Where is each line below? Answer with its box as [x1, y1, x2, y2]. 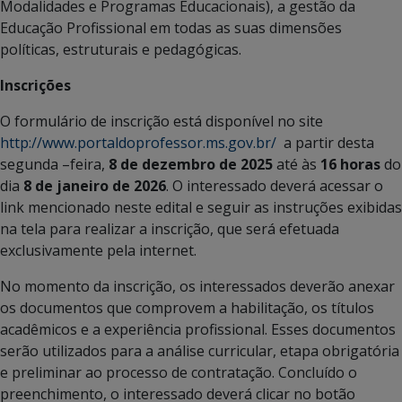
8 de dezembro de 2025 [109, 153, 273, 174]
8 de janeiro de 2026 [23, 175, 166, 196]
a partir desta [276, 132, 374, 153]
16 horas [320, 153, 380, 174]
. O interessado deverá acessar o [166, 175, 383, 196]
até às [273, 153, 320, 174]
